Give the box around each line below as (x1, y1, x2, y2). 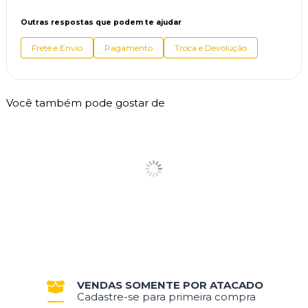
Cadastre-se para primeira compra (76, 289, 256, 303)
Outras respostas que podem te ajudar (20, 17, 181, 27)
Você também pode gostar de (5, 96, 165, 109)
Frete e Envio (31, 42, 82, 53)
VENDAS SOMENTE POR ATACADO (76, 278, 263, 291)
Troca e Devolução (174, 42, 247, 53)
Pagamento (104, 42, 153, 53)
